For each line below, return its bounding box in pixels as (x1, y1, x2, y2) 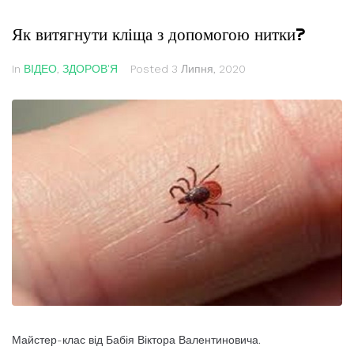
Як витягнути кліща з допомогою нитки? (12, 24, 306, 44)
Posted (130, 62, 171, 75)
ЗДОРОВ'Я (62, 62, 118, 75)
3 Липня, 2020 (171, 62, 246, 75)
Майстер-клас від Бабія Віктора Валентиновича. (12, 333, 261, 347)
